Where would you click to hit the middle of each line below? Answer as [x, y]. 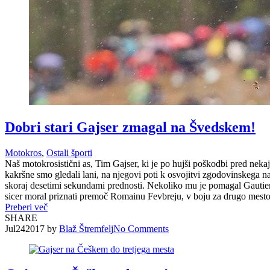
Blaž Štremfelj [86, 228]
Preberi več [26, 207]
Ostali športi [69, 152]
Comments [148, 228]
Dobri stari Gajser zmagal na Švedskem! [130, 127]
